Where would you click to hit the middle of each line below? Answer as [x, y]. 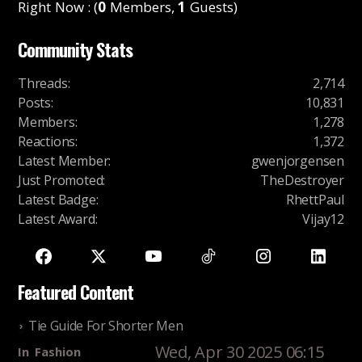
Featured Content [76, 292]
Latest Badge [57, 200]
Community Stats [75, 50]
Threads [43, 84]
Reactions [47, 142]
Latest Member [63, 161]
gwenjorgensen [297, 161]
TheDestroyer [302, 181]
